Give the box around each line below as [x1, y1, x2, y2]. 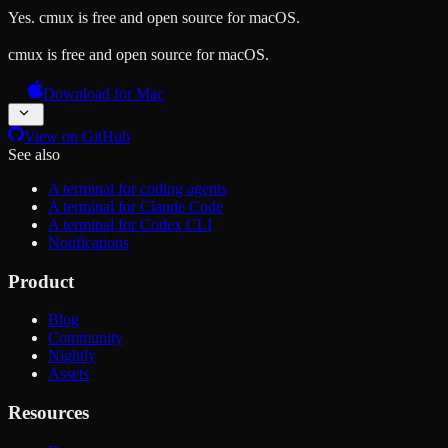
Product [8, 270, 74, 292]
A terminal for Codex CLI [48, 215, 212, 233]
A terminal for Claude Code [48, 197, 223, 215]
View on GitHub [24, 127, 130, 145]
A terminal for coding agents [48, 179, 227, 197]
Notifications [48, 233, 129, 251]
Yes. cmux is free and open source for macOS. [8, 8, 300, 26]
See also [8, 145, 60, 163]
